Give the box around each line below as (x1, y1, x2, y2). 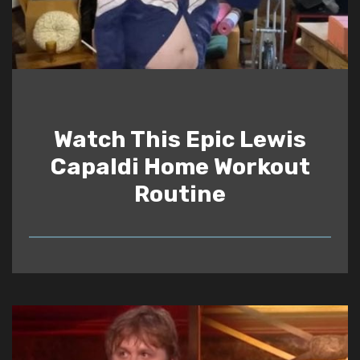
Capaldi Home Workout (50, 152, 310, 180)
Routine (134, 179, 226, 207)
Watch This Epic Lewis (54, 125, 306, 153)
